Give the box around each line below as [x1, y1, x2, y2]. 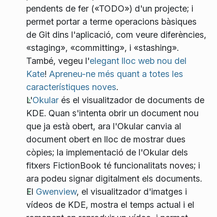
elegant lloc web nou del [90, 55, 186, 66]
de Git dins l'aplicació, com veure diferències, [26, 29, 206, 40]
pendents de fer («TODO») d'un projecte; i [26, 3, 193, 14]
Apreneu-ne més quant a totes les [49, 68, 183, 79]
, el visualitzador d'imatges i [77, 186, 187, 197]
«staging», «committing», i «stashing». [26, 42, 179, 53]
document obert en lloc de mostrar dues [26, 134, 186, 144]
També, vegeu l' [26, 55, 90, 66]
